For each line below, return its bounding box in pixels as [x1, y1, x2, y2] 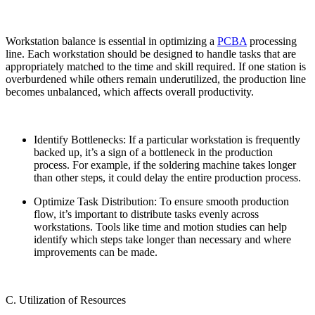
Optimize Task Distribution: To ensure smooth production [34, 195, 289, 208]
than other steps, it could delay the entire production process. [34, 172, 301, 184]
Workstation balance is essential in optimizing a [6, 35, 217, 48]
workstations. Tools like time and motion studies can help [34, 221, 287, 233]
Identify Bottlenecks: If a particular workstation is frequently [34, 134, 300, 146]
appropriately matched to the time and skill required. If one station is [6, 60, 306, 73]
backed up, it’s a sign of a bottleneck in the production [34, 146, 273, 159]
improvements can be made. [34, 246, 157, 259]
